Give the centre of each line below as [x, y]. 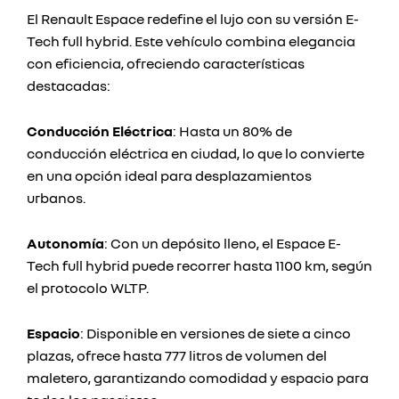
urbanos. [56, 198]
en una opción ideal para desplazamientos [169, 175]
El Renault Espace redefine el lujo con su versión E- [193, 19]
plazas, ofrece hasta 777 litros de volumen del [177, 355]
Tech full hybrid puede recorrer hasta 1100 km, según [199, 265]
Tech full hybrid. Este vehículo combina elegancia [191, 41]
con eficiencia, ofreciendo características [166, 63]
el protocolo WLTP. [88, 288]
